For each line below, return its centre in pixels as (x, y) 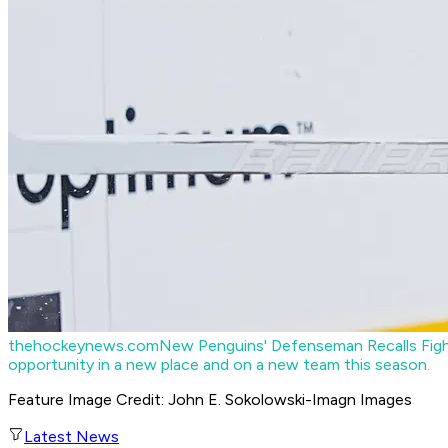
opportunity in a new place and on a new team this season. (219, 365)
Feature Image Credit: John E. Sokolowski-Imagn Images (210, 400)
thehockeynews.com (83, 346)
